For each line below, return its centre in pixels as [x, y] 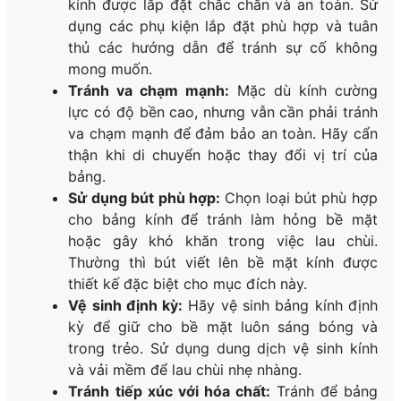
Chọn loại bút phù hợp [299, 198]
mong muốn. [111, 69]
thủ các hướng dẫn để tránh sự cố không [223, 48]
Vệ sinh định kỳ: [126, 306]
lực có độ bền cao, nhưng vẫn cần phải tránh [223, 112]
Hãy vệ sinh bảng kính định [280, 306]
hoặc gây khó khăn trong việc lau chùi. [223, 241]
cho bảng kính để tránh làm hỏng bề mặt [223, 220]
